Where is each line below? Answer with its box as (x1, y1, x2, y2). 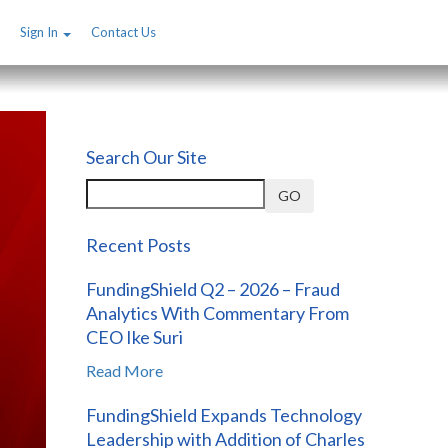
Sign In (20, 24, 61, 40)
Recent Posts (86, 233, 191, 256)
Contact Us (91, 24, 156, 40)
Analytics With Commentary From (86, 301, 349, 324)
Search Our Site (86, 145, 207, 168)
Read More (86, 360, 163, 380)
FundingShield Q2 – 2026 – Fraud (86, 277, 340, 300)
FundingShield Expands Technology (86, 403, 362, 426)
